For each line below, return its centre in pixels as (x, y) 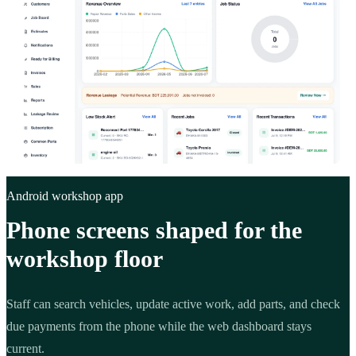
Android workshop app (65, 195)
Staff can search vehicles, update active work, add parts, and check (173, 304)
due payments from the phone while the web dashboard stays (159, 326)
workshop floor (85, 258)
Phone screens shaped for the (154, 230)
